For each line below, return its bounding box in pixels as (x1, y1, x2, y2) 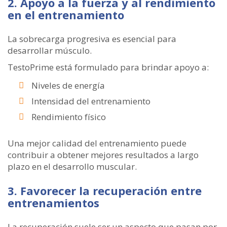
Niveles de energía (31, 80, 105, 91)
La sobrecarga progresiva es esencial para (8, 33, 176, 45)
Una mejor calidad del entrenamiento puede (8, 137, 186, 149)
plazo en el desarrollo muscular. (8, 161, 137, 172)
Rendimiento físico (31, 111, 106, 123)
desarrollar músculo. (8, 45, 92, 56)
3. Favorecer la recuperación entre (8, 183, 202, 198)
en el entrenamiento (8, 7, 124, 22)
